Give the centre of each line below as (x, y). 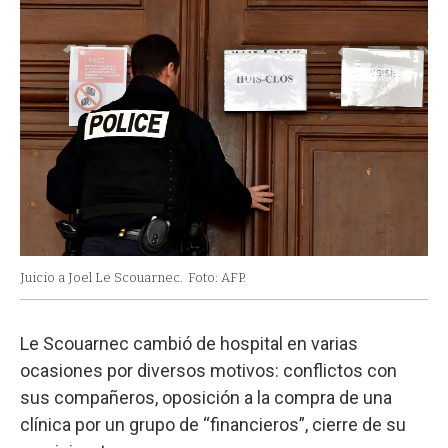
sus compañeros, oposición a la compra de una (206, 397)
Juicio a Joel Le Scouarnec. (101, 277)
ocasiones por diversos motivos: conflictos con (208, 370)
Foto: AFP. (217, 277)
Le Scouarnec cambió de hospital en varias (189, 343)
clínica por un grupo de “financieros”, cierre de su (213, 424)
